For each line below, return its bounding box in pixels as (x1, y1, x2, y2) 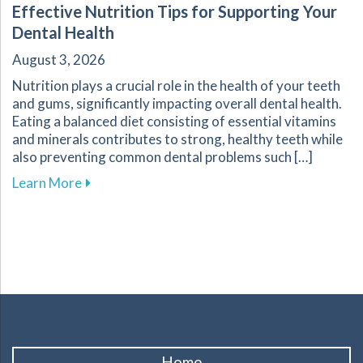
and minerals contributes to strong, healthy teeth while (12, 130, 343, 148)
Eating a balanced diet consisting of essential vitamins (12, 113, 336, 130)
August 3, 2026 (12, 51, 105, 69)
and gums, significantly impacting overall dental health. (12, 95, 342, 113)
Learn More (12, 174, 82, 192)
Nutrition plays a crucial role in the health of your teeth (12, 77, 340, 95)
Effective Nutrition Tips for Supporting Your (12, 2, 337, 22)
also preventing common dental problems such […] (12, 148, 313, 166)
